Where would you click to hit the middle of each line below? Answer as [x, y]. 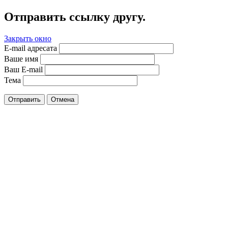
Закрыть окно [28, 38]
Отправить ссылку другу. [75, 17]
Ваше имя [21, 59]
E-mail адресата [31, 48]
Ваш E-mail [23, 69]
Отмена [63, 99]
